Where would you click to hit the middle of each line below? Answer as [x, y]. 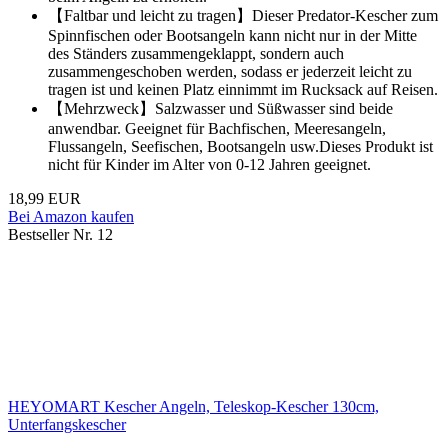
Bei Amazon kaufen [71, 217]
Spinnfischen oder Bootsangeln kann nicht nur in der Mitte [232, 36]
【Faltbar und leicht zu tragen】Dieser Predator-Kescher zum [243, 16]
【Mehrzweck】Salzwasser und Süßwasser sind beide [220, 109]
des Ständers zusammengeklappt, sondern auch [196, 54]
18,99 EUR [44, 199]
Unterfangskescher [67, 425]
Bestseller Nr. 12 [60, 235]
